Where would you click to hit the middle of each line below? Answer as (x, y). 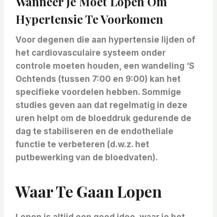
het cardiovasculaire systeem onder (91, 53)
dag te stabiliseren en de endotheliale (94, 132)
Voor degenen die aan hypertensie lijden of (105, 40)
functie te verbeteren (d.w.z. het (82, 145)
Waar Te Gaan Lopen (89, 191)
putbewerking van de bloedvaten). (87, 158)
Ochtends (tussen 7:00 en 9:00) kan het (98, 79)
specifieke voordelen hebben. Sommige (98, 92)
